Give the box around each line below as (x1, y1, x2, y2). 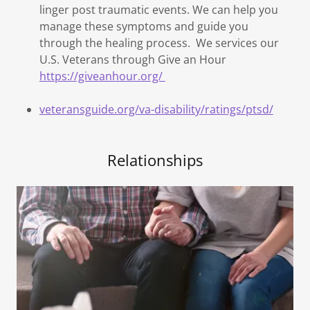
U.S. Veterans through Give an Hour (39, 52, 226, 68)
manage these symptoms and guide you (39, 19, 248, 35)
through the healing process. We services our (39, 35, 279, 51)
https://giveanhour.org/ (39, 69, 165, 84)
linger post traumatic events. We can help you (39, 2, 278, 18)
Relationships (107, 149, 203, 171)
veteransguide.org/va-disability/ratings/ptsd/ (39, 102, 273, 118)
